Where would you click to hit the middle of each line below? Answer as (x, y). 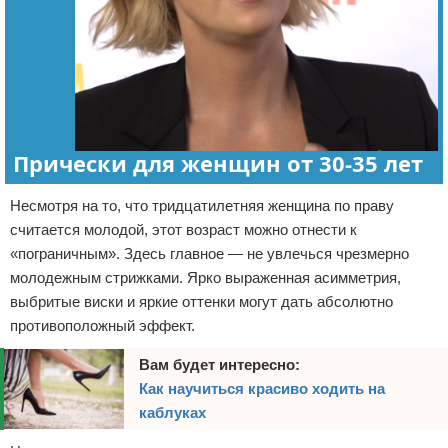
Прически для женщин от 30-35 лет (218, 163)
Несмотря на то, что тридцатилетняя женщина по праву (202, 206)
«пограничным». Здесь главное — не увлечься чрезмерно (209, 254)
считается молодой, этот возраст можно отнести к (183, 230)
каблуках (172, 413)
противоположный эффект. (102, 326)
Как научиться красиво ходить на (262, 389)
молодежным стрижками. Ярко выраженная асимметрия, (205, 278)
